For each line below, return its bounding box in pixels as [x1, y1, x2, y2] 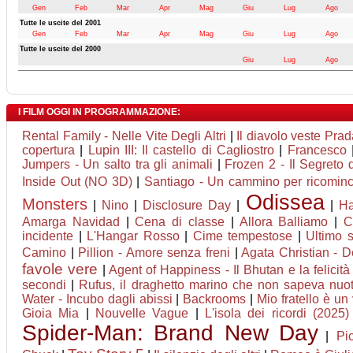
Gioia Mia [22, 307, 80, 320]
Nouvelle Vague [95, 307, 189, 320]
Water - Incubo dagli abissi [22, 292, 173, 306]
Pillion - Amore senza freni [78, 246, 230, 259]
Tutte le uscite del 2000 [20, 45, 101, 53]
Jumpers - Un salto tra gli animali [22, 158, 214, 171]
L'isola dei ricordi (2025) [204, 307, 349, 320]
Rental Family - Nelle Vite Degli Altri [22, 129, 226, 143]
